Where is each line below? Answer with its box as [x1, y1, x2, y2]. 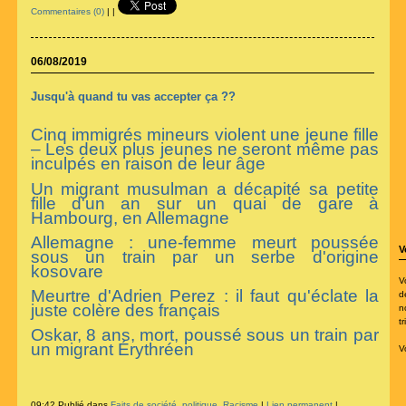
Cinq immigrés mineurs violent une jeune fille [30, 125, 379, 145]
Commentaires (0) [30, 6, 104, 17]
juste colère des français [30, 300, 220, 320]
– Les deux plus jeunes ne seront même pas [30, 140, 379, 159]
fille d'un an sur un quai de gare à [30, 193, 379, 213]
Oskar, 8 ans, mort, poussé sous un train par [30, 325, 379, 345]
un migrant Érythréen [30, 340, 194, 360]
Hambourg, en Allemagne [30, 208, 229, 227]
